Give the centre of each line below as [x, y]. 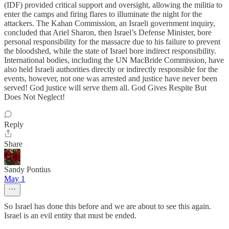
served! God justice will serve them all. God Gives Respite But [105, 88]
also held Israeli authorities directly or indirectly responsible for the [111, 69]
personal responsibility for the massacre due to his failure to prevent [112, 42]
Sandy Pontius [27, 169]
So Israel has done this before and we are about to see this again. [108, 206]
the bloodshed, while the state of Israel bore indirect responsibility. [110, 51]
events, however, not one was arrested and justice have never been [111, 78]
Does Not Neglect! [35, 97]
